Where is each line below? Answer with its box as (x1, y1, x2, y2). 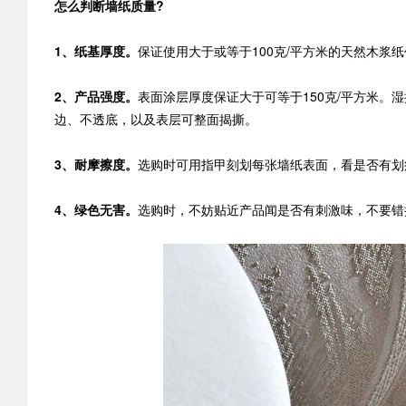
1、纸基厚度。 (54, 42, 138, 60)
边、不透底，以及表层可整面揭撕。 (54, 110, 257, 128)
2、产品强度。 (54, 87, 138, 105)
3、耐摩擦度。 (54, 155, 138, 173)
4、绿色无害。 (54, 200, 138, 218)
